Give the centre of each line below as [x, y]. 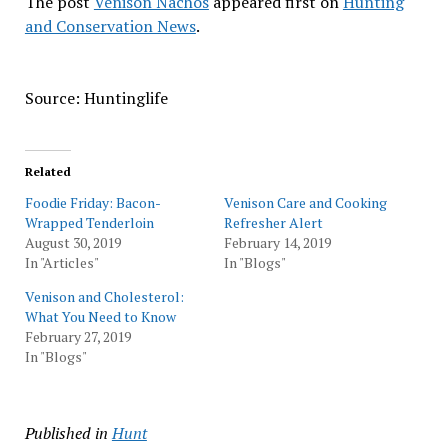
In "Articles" [61, 262]
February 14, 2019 [277, 242]
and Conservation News [110, 26]
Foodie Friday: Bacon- [92, 202]
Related [47, 171]
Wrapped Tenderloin [89, 222]
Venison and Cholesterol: [104, 296]
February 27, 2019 [77, 336]
